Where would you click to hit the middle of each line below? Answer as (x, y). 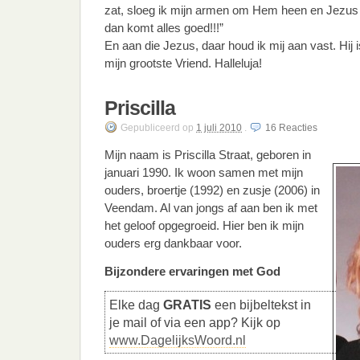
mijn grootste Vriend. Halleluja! (183, 63)
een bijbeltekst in (261, 305)
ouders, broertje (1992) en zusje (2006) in (212, 190)
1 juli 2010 (219, 128)
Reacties (298, 128)
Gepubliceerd (150, 128)
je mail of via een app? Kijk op (195, 322)
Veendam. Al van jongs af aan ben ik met (211, 208)
